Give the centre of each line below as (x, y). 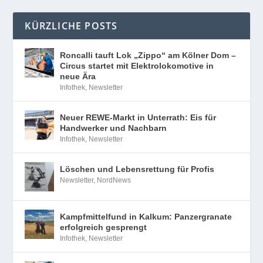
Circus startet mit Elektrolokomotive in (137, 66)
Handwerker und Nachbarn (114, 128)
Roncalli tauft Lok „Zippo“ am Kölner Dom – (148, 55)
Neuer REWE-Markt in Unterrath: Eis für (138, 118)
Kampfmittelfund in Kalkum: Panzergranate (146, 217)
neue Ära (78, 77)
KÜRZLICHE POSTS (71, 26)
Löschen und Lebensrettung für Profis (137, 169)
